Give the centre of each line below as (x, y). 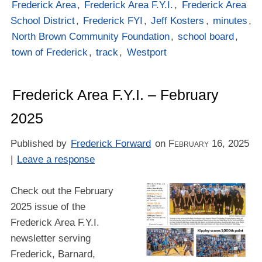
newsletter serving (50, 238)
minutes (230, 20)
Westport (146, 52)
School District (42, 20)
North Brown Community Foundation (91, 36)
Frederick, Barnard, (53, 254)
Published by (40, 144)
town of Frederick (50, 52)
